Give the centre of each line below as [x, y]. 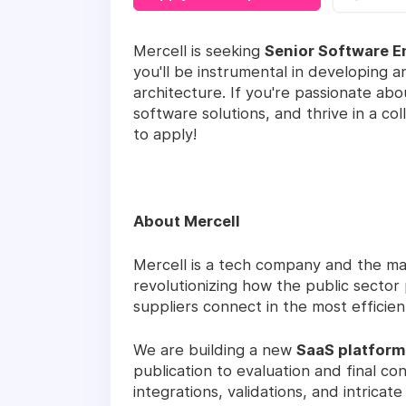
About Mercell [187, 221]
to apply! [165, 134]
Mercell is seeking [199, 50]
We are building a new [215, 349]
